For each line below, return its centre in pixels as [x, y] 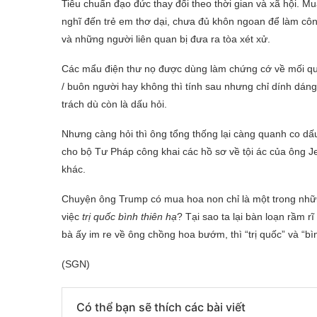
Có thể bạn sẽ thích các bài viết [161, 307]
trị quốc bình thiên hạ [129, 216]
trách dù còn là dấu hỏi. [114, 104]
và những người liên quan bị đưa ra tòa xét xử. [166, 39]
